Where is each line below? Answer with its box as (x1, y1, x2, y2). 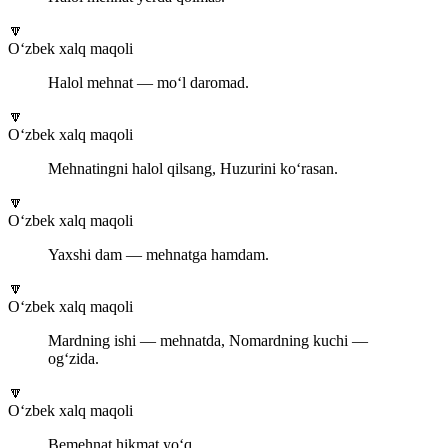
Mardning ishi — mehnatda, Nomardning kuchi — (48, 332, 368, 350)
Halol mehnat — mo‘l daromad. (48, 74, 249, 92)
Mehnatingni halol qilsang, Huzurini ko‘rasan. (48, 160, 338, 178)
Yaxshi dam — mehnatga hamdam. (48, 246, 269, 264)
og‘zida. (48, 350, 99, 368)
